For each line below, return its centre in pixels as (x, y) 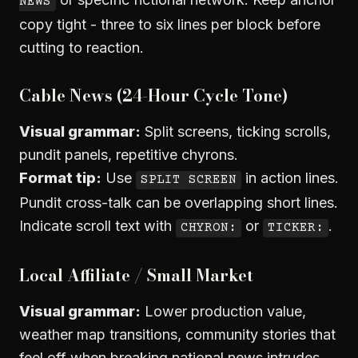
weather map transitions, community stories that (177, 334)
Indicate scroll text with (97, 226)
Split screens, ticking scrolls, (236, 131)
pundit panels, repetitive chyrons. (129, 155)
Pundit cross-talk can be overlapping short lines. (179, 203)
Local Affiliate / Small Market (136, 275)
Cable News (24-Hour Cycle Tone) (153, 95)
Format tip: (60, 178)
